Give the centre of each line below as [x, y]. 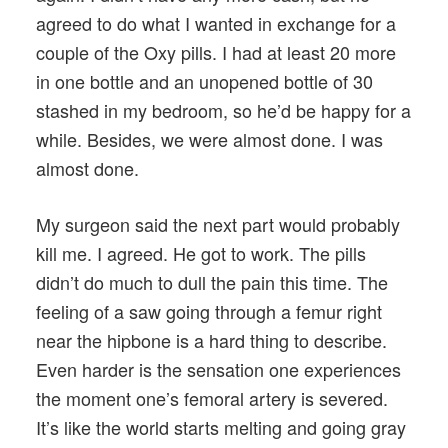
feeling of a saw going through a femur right [209, 311]
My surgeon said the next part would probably [218, 224]
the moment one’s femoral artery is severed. [212, 398]
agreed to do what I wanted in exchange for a [216, 23]
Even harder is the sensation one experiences [218, 369]
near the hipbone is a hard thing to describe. [211, 340]
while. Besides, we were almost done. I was [209, 139]
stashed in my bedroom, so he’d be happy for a [223, 110]
